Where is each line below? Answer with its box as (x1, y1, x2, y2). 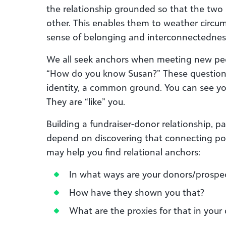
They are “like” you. (46, 96, 125, 107)
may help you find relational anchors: (46, 146, 200, 157)
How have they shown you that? (69, 187, 204, 198)
